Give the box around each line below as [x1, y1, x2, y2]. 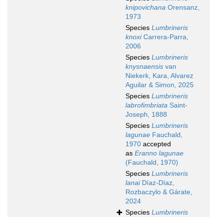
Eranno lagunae [135, 149, 184, 157]
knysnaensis [125, 62, 163, 71]
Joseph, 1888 [125, 110, 167, 119]
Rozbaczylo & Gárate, [125, 188, 192, 196]
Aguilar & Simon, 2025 [125, 81, 194, 89]
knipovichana [125, 3, 166, 12]
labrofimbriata [125, 101, 168, 109]
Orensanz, [166, 3, 200, 12]
